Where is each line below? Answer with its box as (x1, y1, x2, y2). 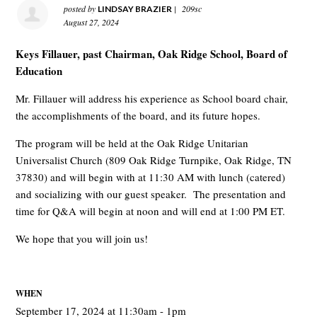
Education (16, 63, 63, 79)
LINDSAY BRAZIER (98, 4, 173, 14)
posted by (64, 3, 98, 14)
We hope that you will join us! (16, 231, 149, 246)
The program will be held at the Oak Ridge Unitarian (16, 136, 249, 150)
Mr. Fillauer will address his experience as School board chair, (16, 91, 289, 105)
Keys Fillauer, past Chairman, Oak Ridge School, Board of (16, 46, 288, 62)
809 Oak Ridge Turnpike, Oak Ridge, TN (109, 153, 292, 167)
